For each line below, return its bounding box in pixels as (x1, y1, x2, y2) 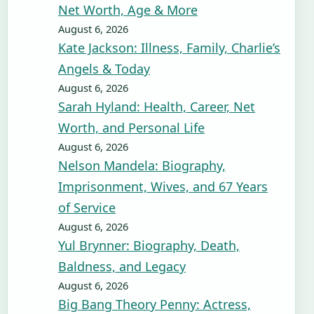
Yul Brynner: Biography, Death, (58, 237, 240, 254)
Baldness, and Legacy (58, 258, 186, 275)
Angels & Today (58, 60, 150, 77)
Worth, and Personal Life (58, 119, 205, 136)
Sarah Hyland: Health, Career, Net (58, 98, 255, 115)
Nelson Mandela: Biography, (58, 157, 226, 174)
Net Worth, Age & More (58, 1, 198, 18)
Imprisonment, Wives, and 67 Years (58, 178, 268, 195)
